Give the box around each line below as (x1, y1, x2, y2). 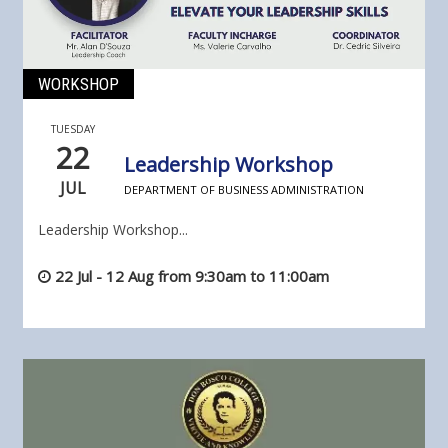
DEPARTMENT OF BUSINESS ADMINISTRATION (123, 182, 364, 198)
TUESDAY (51, 122, 96, 137)
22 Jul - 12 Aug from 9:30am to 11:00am (55, 266, 329, 287)
